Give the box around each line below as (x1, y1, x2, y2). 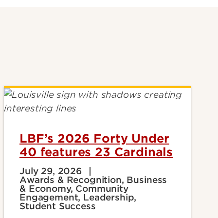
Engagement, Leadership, (19, 192, 137, 203)
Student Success (19, 201, 96, 212)
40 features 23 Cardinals (19, 145, 173, 160)
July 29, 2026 (19, 166, 82, 177)
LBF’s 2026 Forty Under (19, 131, 169, 146)
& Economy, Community (19, 183, 128, 194)
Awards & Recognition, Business (19, 175, 167, 185)
